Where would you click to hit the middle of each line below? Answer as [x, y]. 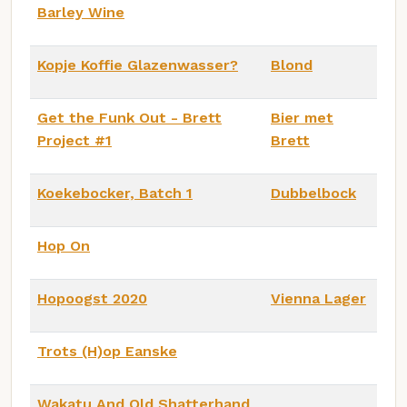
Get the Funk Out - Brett [129, 117]
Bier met [302, 117]
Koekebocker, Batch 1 [115, 193]
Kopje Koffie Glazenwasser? [138, 65]
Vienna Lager [318, 298]
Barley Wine [81, 12]
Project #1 [74, 140]
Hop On [64, 245]
